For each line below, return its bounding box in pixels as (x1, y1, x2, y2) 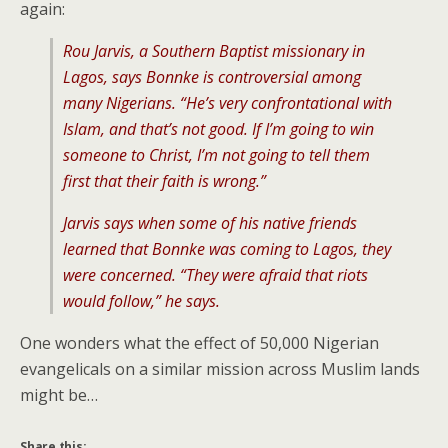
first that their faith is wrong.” (63, 169, 266, 192)
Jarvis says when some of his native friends (63, 211, 357, 234)
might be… (20, 383, 98, 406)
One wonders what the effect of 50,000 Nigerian (20, 331, 379, 354)
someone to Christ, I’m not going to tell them (63, 143, 370, 166)
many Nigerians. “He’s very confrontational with (63, 91, 392, 114)
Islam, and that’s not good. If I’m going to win (63, 117, 374, 140)
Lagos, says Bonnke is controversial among (63, 65, 361, 88)
